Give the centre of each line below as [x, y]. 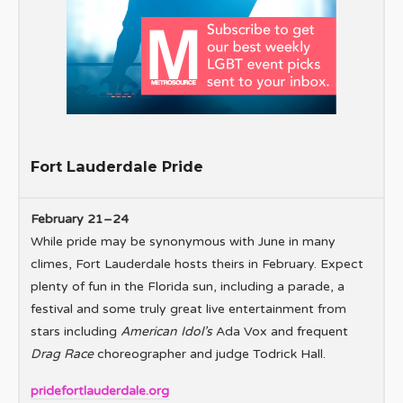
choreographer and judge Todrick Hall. [211, 354]
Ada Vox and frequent [282, 332]
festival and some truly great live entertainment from [188, 309]
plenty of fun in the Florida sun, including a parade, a [188, 287]
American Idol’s [168, 332]
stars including [76, 332]
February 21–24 [80, 219]
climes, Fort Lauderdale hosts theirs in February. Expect [197, 264]
